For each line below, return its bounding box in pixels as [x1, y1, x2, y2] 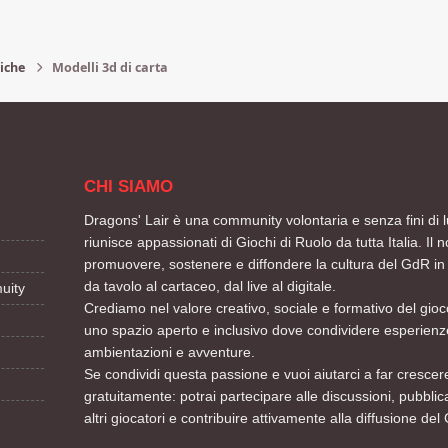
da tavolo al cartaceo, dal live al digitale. [83, 277, 336, 294]
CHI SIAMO [83, 176, 173, 196]
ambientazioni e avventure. [83, 343, 255, 360]
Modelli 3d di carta [51, 59, 168, 77]
